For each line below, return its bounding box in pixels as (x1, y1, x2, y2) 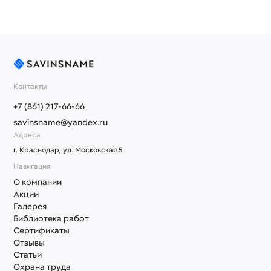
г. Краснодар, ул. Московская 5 (13, 145, 123, 155)
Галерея (13, 200, 47, 212)
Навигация (13, 161, 50, 171)
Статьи (13, 249, 42, 260)
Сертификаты (13, 224, 70, 236)
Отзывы (13, 237, 45, 248)
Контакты (13, 81, 47, 91)
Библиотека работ (13, 212, 89, 224)
